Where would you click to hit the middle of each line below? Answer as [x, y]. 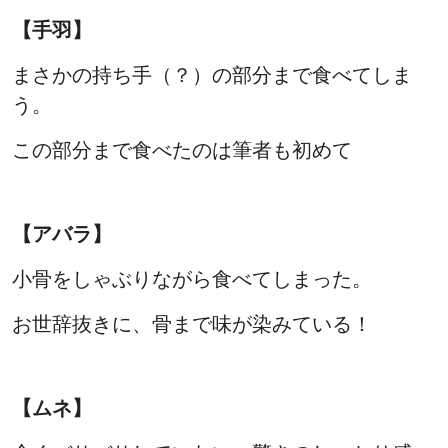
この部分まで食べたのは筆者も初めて [182, 150]
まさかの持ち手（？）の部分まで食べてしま [212, 75]
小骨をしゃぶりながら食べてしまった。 [192, 279]
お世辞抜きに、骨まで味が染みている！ [192, 324]
